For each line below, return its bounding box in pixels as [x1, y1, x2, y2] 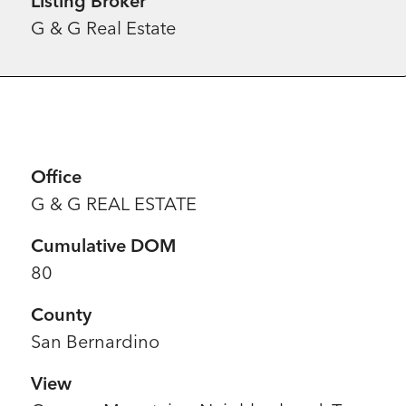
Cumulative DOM [31, 234, 177, 256]
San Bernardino [31, 330, 160, 353]
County [31, 303, 92, 325]
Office [31, 165, 82, 188]
